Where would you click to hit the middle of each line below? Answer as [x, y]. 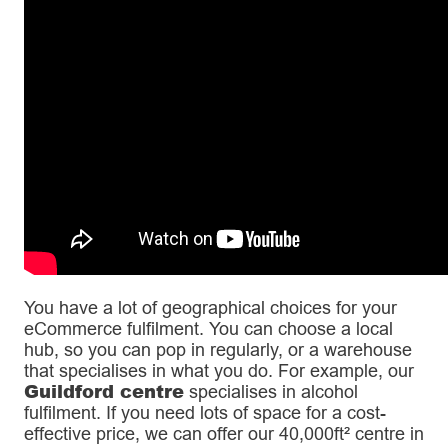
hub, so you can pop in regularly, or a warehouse [218, 350]
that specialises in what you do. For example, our [219, 371]
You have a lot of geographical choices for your [210, 308]
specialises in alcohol [271, 392]
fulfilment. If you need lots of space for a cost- [205, 413]
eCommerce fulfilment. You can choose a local [208, 329]
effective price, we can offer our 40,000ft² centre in [224, 434]
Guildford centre [104, 391]
